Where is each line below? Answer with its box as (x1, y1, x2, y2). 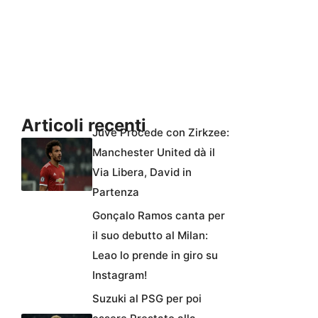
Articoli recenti (21, 114, 146, 136)
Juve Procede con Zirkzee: (92, 125, 229, 139)
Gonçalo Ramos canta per (92, 208, 225, 222)
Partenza (92, 185, 139, 199)
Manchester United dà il (92, 145, 215, 159)
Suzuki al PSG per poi (92, 291, 202, 305)
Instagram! (92, 268, 147, 282)
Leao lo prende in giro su (92, 248, 218, 262)
